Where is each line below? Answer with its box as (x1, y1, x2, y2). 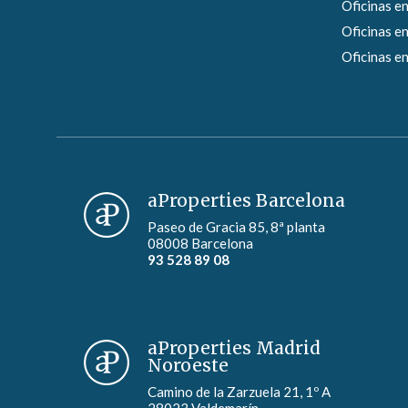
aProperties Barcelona (148, 189, 346, 212)
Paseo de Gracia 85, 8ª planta (148, 219, 326, 236)
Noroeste (148, 354, 229, 377)
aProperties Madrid (148, 337, 321, 360)
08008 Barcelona (148, 235, 254, 252)
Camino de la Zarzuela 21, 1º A (148, 383, 331, 401)
